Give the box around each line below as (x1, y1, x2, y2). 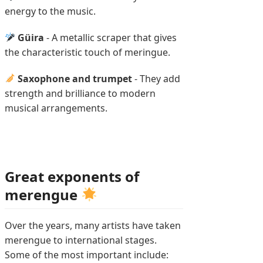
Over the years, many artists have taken (5, 218, 181, 232)
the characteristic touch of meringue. (5, 45, 170, 59)
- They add (132, 72, 181, 85)
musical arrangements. (5, 101, 107, 114)
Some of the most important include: (5, 248, 168, 261)
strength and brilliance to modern (5, 86, 156, 100)
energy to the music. (5, 4, 96, 18)
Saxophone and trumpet (18, 72, 133, 85)
